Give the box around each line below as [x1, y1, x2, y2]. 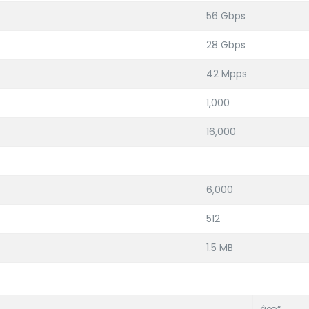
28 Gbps [206, 38, 246, 52]
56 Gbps [206, 9, 246, 23]
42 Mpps [206, 67, 247, 81]
